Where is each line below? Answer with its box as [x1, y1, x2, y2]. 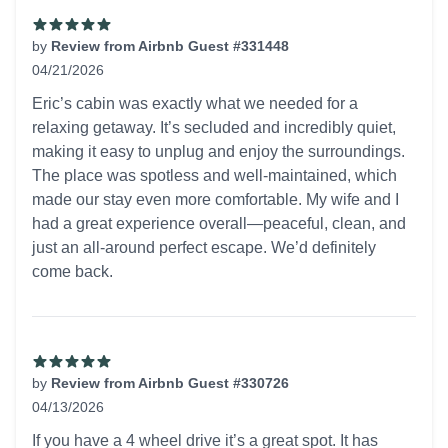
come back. [32, 263, 113, 280]
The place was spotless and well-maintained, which [32, 167, 397, 184]
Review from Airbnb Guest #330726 [51, 375, 289, 391]
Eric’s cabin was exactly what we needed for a [32, 95, 358, 112]
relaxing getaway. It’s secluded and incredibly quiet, [32, 119, 396, 136]
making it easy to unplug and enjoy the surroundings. [32, 143, 405, 160]
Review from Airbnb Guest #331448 [51, 38, 289, 54]
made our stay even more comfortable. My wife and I [32, 191, 399, 208]
